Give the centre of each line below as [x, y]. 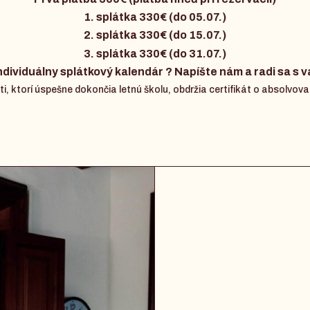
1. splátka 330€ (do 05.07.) [155, 17]
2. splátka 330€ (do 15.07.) [155, 35]
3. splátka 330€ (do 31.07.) [155, 53]
